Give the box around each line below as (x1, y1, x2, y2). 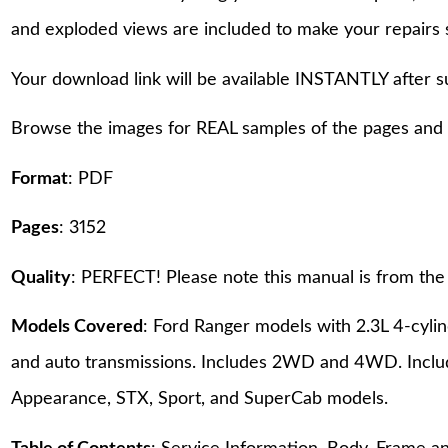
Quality (11, 268, 72, 287)
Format (11, 169, 69, 188)
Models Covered (11, 318, 144, 337)
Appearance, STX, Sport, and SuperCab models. (11, 390, 389, 409)
